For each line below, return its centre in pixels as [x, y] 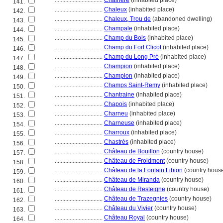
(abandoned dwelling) [181, 19]
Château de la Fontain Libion [143, 170]
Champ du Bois [125, 38]
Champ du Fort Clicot [133, 47]
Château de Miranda [132, 180]
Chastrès [116, 142]
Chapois [115, 104]
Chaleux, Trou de [127, 19]
